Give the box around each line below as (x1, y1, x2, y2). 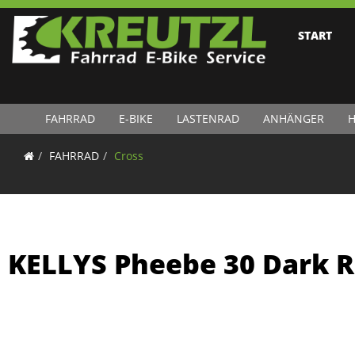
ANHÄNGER (262, 111, 324, 126)
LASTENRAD (176, 111, 239, 126)
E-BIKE (118, 111, 153, 126)
